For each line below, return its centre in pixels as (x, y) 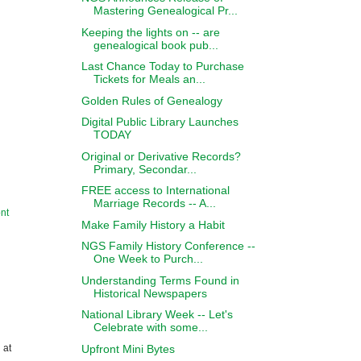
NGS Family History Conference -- (168, 246)
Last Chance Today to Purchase (162, 66)
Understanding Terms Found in (160, 280)
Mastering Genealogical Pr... (165, 10)
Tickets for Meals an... (149, 79)
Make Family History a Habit (153, 224)
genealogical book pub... (156, 45)
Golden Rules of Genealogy (151, 100)
